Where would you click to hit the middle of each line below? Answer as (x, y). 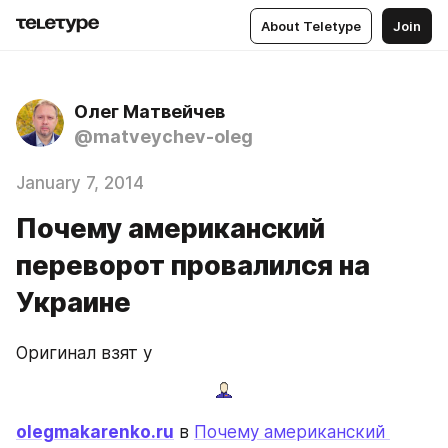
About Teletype (311, 25)
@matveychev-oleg (163, 136)
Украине (73, 302)
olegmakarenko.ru (95, 431)
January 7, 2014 (80, 183)
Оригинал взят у (84, 353)
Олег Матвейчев (149, 111)
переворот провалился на (193, 265)
